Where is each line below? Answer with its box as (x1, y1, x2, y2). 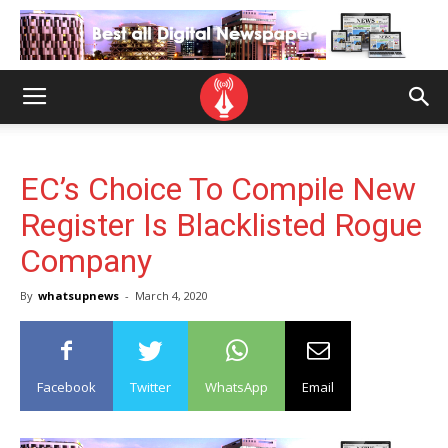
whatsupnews (38, 288, 119, 303)
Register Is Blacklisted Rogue (20, 206, 422, 244)
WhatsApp (205, 378, 268, 396)
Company (20, 242, 152, 280)
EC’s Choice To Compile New (20, 170, 416, 208)
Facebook (37, 378, 96, 396)
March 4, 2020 (135, 288, 208, 303)
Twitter (130, 378, 171, 396)
